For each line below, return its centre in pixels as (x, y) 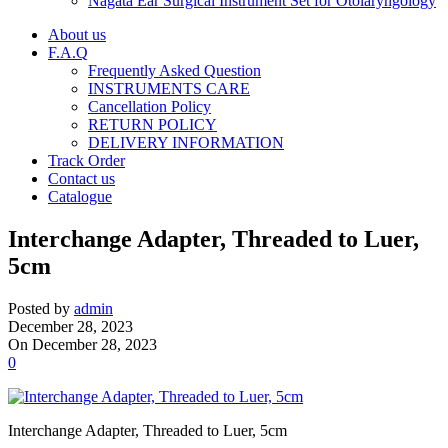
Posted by (39, 308)
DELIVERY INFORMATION (186, 142)
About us (77, 34)
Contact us (81, 178)
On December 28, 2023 (82, 344)
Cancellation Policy (149, 106)
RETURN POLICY (152, 124)
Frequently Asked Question (174, 70)
